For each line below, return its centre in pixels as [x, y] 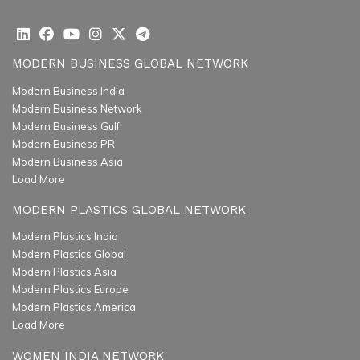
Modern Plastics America [74, 307]
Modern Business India [68, 90]
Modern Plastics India [65, 237]
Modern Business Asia [67, 161]
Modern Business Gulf [66, 126]
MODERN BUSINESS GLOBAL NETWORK [130, 64]
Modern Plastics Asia [64, 272]
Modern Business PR [63, 143]
